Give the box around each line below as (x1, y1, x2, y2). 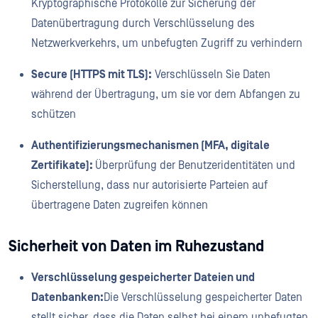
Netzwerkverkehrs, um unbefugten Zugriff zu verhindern (31, 36, 305, 50)
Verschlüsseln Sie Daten (152, 67, 270, 81)
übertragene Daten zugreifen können (31, 198, 211, 212)
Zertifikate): (31, 158, 95, 172)
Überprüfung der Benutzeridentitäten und (95, 158, 295, 172)
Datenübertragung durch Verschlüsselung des (31, 16, 255, 30)
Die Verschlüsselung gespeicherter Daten (104, 290, 302, 304)
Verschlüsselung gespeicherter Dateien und (31, 270, 255, 284)
